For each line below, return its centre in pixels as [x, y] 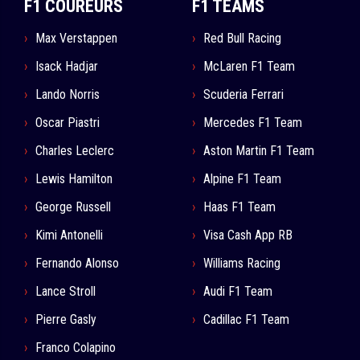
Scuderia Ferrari [243, 95]
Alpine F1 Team [242, 179]
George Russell [73, 207]
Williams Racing [242, 264]
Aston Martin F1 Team [259, 151]
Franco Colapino [76, 348]
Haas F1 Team [239, 207]
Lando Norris [67, 95]
